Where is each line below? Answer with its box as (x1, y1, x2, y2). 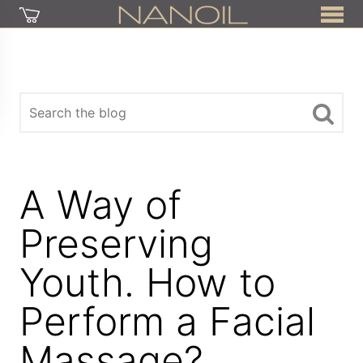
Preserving (19, 220, 214, 267)
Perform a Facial (19, 297, 316, 345)
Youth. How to (19, 258, 276, 306)
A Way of (19, 181, 182, 228)
